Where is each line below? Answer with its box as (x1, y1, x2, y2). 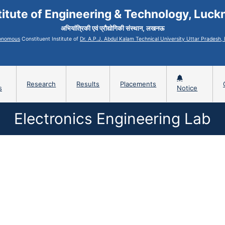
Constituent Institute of (20, 36, 80, 42)
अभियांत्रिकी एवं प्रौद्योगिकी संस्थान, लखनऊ (61, 24, 164, 32)
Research (27, 80, 56, 88)
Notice (177, 84, 198, 92)
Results (76, 80, 100, 88)
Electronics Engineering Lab (14, 109, 211, 128)
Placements (120, 80, 157, 88)
